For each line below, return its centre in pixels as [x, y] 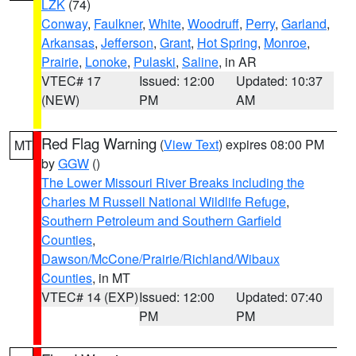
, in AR [238, 62]
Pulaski [155, 62]
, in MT [111, 278]
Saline [200, 62]
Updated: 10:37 [280, 81]
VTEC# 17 [71, 81]
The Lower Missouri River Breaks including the [173, 182]
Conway [64, 23]
